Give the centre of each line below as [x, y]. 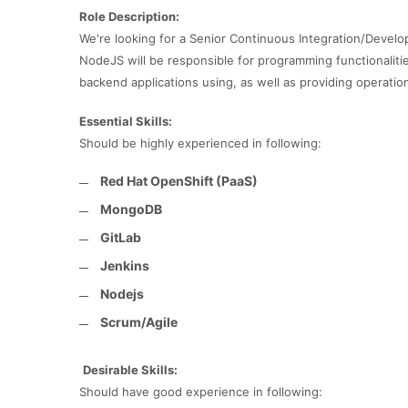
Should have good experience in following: [201, 392]
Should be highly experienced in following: [200, 143]
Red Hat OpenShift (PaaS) [179, 181]
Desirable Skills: [130, 370]
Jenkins [125, 265]
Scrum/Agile [139, 322]
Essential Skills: [126, 121]
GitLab [121, 237]
